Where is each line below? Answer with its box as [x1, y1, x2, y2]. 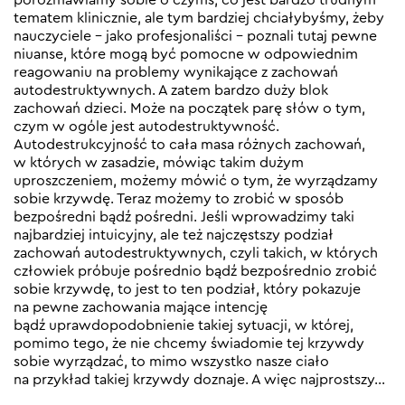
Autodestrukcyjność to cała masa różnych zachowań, [14, 137, 365, 152]
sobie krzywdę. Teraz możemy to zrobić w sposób [14, 191, 344, 206]
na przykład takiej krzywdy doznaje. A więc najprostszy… [14, 372, 385, 387]
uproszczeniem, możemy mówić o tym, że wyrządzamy [14, 173, 378, 188]
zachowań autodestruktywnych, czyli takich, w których [14, 245, 378, 260]
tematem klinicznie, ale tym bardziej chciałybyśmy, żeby [14, 10, 384, 25]
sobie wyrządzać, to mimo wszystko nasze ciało [14, 353, 329, 369]
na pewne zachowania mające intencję [14, 299, 268, 315]
